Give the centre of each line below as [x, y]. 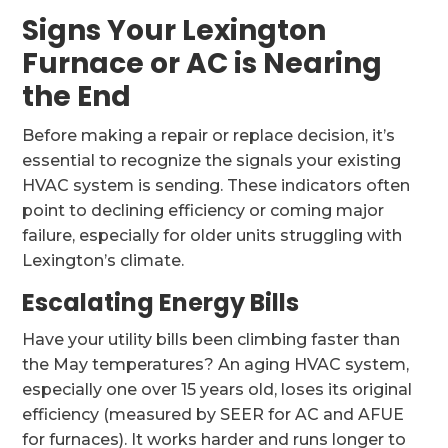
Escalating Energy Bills [161, 302]
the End [77, 96]
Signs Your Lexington [174, 30]
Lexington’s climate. [103, 260]
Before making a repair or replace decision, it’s [209, 135]
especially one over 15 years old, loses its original [217, 389]
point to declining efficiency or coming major [203, 210]
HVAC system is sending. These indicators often [216, 185]
